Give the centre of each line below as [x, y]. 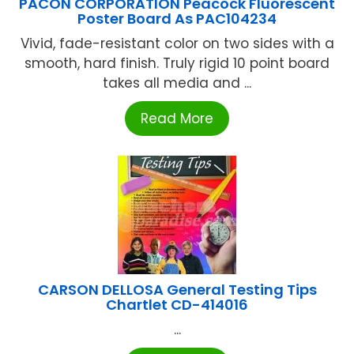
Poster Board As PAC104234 [177, 19]
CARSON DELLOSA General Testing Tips [177, 290]
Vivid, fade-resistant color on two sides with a [177, 44]
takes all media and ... [177, 83]
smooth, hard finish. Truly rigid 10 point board [177, 64]
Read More [177, 119]
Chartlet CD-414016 [177, 305]
